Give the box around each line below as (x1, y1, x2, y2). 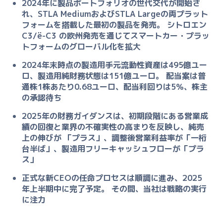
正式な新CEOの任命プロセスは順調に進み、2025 (22, 172, 203, 184)
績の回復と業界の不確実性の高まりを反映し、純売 (22, 121, 205, 133)
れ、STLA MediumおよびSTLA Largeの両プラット (22, 8, 209, 20)
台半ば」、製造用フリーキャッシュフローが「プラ (22, 143, 205, 155)
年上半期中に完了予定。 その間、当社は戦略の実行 (22, 183, 207, 195)
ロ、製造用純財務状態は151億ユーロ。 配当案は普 (22, 70, 206, 82)
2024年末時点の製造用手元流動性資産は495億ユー (22, 59, 208, 71)
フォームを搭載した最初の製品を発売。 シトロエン (22, 19, 207, 31)
